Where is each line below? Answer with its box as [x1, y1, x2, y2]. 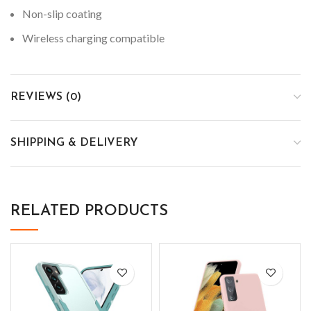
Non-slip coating [22, 6, 102, 20]
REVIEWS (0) [10, 91, 81, 103]
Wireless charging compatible [22, 31, 165, 44]
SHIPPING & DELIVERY [10, 137, 138, 149]
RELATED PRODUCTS [10, 203, 168, 219]
